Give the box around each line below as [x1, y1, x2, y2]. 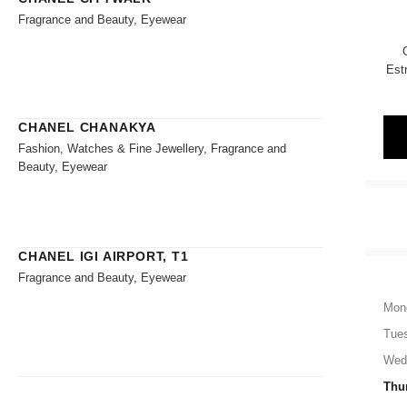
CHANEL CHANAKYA [18, 119, 156, 134]
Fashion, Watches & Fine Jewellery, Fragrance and [18, 141, 286, 155]
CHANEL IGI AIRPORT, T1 [18, 248, 189, 263]
